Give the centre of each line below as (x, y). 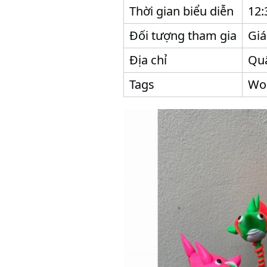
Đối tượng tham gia (183, 35)
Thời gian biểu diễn (181, 11)
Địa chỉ (148, 60)
